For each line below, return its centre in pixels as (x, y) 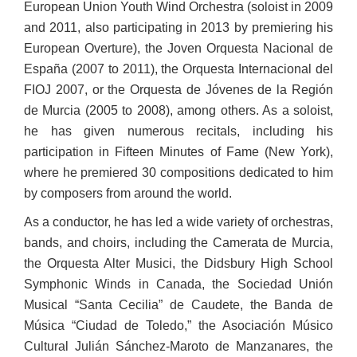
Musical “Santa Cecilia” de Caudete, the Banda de (178, 305)
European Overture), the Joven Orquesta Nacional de (178, 48)
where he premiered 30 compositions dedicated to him (178, 173)
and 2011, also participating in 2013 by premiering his (178, 27)
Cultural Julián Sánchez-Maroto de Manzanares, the (178, 346)
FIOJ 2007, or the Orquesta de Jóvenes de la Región (178, 90)
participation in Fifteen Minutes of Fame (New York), (178, 152)
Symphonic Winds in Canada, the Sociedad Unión (178, 284)
